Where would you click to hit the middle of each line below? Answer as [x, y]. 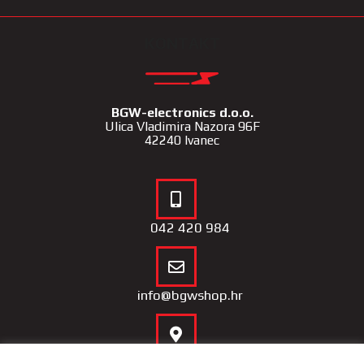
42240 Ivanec [182, 141]
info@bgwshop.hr [190, 295]
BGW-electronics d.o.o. [182, 113]
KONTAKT [182, 43]
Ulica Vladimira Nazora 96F [182, 127]
